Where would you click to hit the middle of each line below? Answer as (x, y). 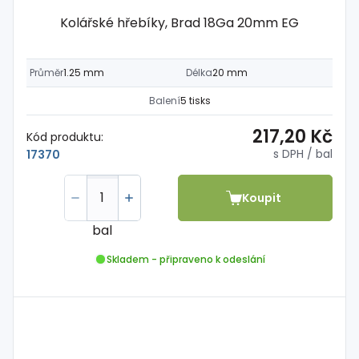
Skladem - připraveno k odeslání (186, 259)
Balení (164, 101)
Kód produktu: (65, 137)
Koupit (262, 198)
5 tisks (195, 101)
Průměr (46, 73)
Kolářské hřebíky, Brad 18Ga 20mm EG (179, 23)
